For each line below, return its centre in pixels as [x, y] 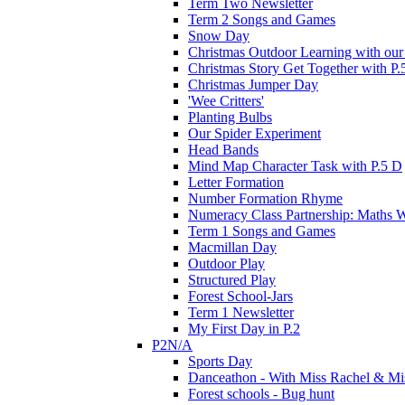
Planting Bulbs [230, 117]
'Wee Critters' [226, 100]
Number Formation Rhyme [265, 198]
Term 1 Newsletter [241, 312]
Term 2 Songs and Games [262, 19]
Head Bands [223, 149]
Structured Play [232, 279]
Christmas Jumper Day [253, 84]
